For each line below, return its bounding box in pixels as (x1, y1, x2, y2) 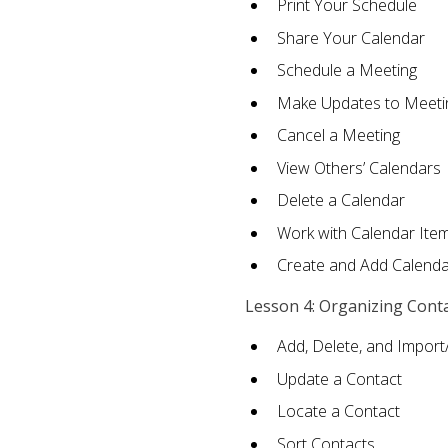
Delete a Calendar (276, 189, 405, 212)
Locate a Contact (276, 400, 400, 423)
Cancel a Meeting (276, 124, 400, 147)
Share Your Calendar (276, 26, 425, 49)
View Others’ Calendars (276, 156, 441, 179)
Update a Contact (276, 367, 402, 390)
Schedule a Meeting (276, 59, 417, 82)
